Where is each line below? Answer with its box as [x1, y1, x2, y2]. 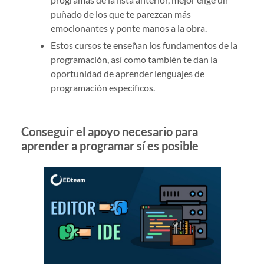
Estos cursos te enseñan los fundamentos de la [50, 39, 237, 51]
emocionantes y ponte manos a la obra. [50, 22, 207, 34]
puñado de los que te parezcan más [50, 8, 191, 19]
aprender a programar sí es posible [21, 138, 199, 153]
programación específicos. [50, 81, 155, 93]
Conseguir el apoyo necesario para [21, 124, 198, 138]
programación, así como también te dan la [50, 53, 217, 65]
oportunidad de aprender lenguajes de [50, 67, 204, 79]
